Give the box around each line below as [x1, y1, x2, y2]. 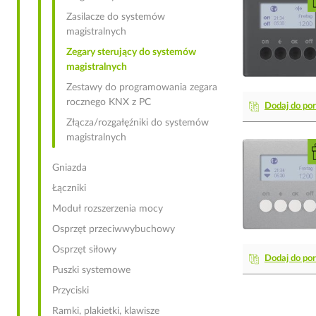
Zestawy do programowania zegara [66, 83, 217, 92]
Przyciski [52, 286, 89, 296]
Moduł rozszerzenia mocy [52, 204, 163, 214]
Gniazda [52, 163, 87, 173]
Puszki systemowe [52, 265, 130, 275]
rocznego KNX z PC [66, 97, 151, 107]
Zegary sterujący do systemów [66, 47, 196, 57]
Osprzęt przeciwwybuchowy [52, 224, 175, 234]
